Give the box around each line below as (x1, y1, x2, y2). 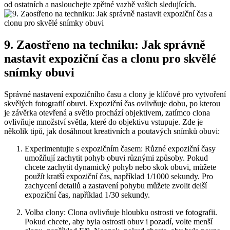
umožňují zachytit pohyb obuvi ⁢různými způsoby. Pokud (25, 154, 208, 163)
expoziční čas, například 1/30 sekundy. (25, 190, 150, 200)
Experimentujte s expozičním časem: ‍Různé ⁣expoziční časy (25, 144, 216, 154)
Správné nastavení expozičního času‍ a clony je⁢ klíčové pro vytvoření (4, 90, 226, 99)
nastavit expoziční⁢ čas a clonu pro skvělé (4, 52, 216, 66)
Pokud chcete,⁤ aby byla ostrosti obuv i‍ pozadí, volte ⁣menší (25, 217, 213, 226)
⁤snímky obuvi (4, 66, 74, 80)
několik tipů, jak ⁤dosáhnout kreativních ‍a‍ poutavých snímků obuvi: (4, 127, 220, 136)
